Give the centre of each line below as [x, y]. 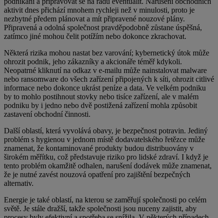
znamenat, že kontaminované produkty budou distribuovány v [99, 148]
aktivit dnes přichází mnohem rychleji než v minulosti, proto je [99, 10]
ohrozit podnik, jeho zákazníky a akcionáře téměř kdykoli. [93, 62]
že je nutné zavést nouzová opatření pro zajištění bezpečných [97, 175]
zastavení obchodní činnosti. [47, 114]
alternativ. [19, 183]
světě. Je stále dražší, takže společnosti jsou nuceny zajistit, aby [100, 209]
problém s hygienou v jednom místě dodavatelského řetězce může [104, 140]
